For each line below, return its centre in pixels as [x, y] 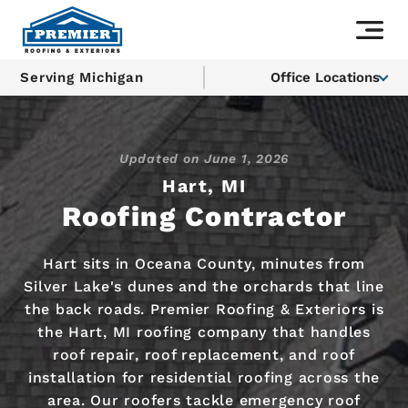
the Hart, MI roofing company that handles [204, 331]
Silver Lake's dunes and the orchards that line [204, 286]
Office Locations [326, 77]
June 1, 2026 [247, 158]
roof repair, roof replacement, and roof [204, 354]
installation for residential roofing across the [204, 377]
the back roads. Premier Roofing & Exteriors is [204, 309]
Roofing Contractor [204, 216]
